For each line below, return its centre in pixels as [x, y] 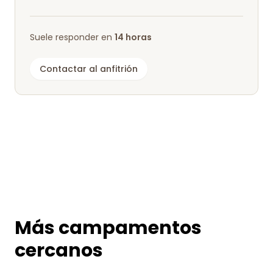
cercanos [59, 250]
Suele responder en [72, 37]
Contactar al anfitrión [89, 69]
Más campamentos [108, 228]
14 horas [133, 37]
